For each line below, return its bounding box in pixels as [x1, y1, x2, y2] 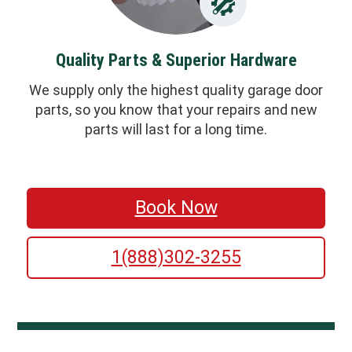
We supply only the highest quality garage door [29, 81, 323, 98]
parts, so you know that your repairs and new [35, 101, 317, 118]
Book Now [134, 197, 218, 219]
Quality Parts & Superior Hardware [55, 50, 297, 71]
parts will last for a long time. [85, 120, 267, 137]
